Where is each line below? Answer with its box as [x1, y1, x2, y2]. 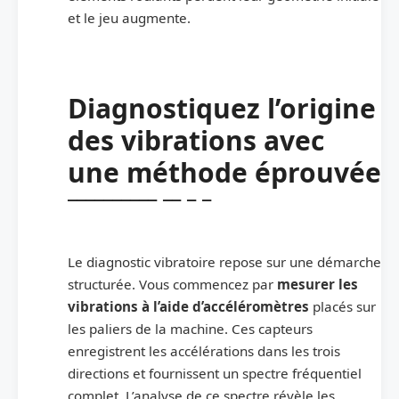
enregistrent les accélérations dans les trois [68, 341, 340, 360]
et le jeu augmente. [68, 8, 191, 27]
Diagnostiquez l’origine [68, 89, 376, 126]
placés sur [309, 297, 376, 315]
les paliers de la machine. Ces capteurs [68, 319, 313, 338]
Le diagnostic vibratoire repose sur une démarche [68, 252, 381, 271]
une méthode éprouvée [68, 153, 381, 191]
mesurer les [277, 274, 358, 293]
